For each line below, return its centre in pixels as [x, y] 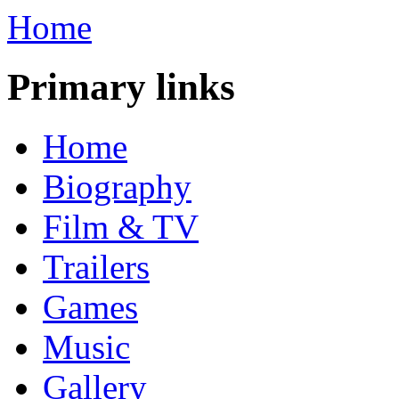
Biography [117, 186]
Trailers [96, 266]
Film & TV [121, 226]
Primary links [121, 86]
